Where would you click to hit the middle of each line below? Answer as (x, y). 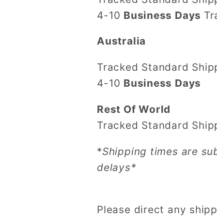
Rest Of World (134, 109)
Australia (122, 41)
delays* (118, 167)
